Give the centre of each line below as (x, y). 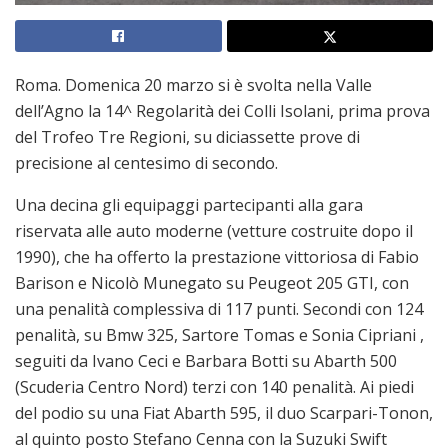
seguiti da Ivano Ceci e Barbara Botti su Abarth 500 (206, 360)
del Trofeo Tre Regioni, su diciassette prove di (187, 136)
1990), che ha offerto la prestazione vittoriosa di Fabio (217, 256)
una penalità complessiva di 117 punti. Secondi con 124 (219, 308)
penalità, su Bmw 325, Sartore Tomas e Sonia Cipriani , (219, 334)
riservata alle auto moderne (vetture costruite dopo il (214, 230)
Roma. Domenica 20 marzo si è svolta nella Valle (193, 84)
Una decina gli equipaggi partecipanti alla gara (189, 204)
